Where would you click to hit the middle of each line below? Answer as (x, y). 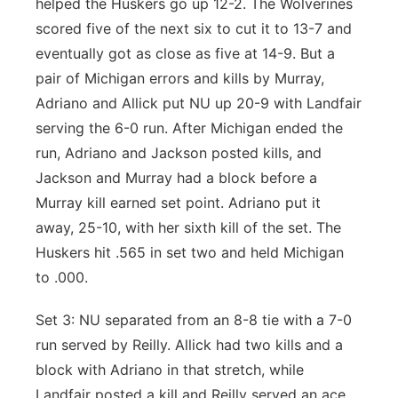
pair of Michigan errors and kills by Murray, (180, 78)
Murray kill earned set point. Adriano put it (178, 203)
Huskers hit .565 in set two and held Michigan (190, 252)
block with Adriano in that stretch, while (170, 370)
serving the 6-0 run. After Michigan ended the (189, 128)
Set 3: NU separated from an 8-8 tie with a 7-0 (194, 320)
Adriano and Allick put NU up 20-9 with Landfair (199, 103)
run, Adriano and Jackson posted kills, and (179, 153)
